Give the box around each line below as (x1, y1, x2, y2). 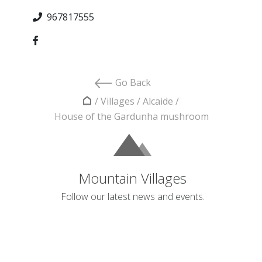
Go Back (115, 75, 151, 89)
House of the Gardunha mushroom (54, 109, 209, 123)
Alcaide (143, 94, 174, 108)
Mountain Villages (78, 168, 187, 188)
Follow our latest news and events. (60, 189, 205, 203)
